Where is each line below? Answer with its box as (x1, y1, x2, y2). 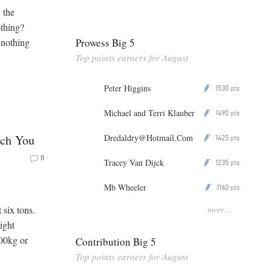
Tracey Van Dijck (104, 156, 164, 168)
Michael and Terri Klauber (104, 106, 195, 119)
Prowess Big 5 (76, 35, 135, 50)
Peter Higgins (104, 82, 151, 94)
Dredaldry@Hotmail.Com (104, 131, 193, 143)
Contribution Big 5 (76, 234, 156, 249)
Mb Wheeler (104, 181, 146, 193)
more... (207, 203, 232, 215)
